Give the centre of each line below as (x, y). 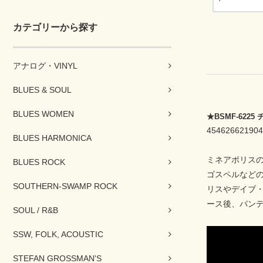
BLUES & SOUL (42, 90)
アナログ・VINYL (45, 66)
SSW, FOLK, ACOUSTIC (58, 234)
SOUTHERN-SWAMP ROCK (65, 186)
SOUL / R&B (36, 210)
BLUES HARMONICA (52, 138)
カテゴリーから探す (55, 27)
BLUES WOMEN (43, 114)
